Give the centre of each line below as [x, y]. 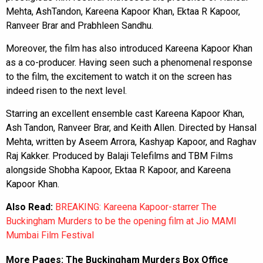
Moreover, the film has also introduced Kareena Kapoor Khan [129, 48]
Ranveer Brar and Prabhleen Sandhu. [80, 25]
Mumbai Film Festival [50, 235]
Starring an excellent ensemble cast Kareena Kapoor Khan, [125, 113]
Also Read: [31, 207]
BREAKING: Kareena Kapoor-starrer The [136, 207]
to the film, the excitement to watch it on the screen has [119, 76]
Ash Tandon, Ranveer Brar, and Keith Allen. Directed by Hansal [131, 127]
